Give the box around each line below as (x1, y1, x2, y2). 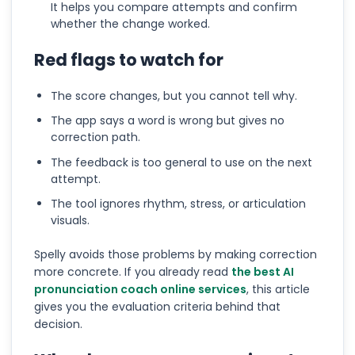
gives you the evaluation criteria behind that (34, 299, 281, 315)
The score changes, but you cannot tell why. (51, 87, 297, 104)
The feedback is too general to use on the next (51, 154, 312, 170)
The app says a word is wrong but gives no (51, 113, 284, 128)
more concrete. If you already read (34, 264, 228, 280)
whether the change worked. (51, 15, 210, 32)
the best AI (231, 264, 294, 280)
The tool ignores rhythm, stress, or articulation (51, 196, 306, 212)
